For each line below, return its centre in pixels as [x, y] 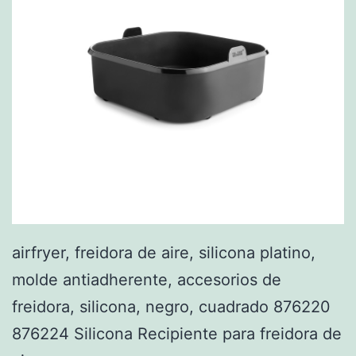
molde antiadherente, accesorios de [147, 280]
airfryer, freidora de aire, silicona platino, [164, 253]
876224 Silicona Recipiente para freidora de [177, 334]
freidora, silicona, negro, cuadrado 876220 [171, 307]
